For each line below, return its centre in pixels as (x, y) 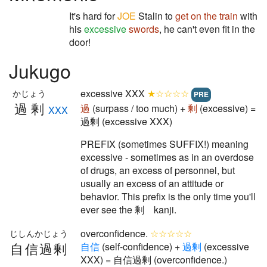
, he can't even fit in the (207, 29)
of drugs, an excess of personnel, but (158, 170)
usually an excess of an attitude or (152, 183)
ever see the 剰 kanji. (128, 209)
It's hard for (93, 16)
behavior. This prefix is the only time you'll (168, 196)
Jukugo (40, 70)
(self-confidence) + (141, 246)
